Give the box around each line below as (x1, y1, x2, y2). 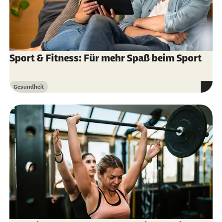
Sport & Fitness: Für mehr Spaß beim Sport (9, 53, 202, 63)
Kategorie (12, 87, 39, 94)
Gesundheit (13, 83, 44, 90)
